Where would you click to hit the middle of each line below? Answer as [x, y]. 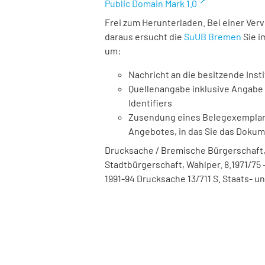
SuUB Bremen [213, 36]
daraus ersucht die [144, 36]
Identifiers [150, 103]
